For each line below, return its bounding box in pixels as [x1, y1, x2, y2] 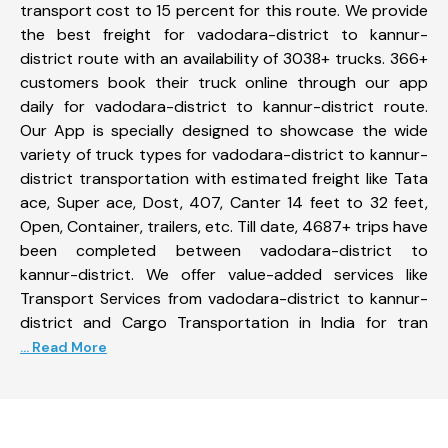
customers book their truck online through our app [20, 71, 428, 93]
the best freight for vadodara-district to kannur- [20, 23, 428, 45]
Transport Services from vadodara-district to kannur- [20, 287, 428, 309]
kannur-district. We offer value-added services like [20, 263, 428, 285]
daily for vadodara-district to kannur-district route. [20, 95, 428, 117]
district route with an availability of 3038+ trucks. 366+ [20, 47, 428, 69]
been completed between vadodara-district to [20, 239, 428, 261]
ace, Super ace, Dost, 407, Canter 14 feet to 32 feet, [20, 191, 428, 213]
